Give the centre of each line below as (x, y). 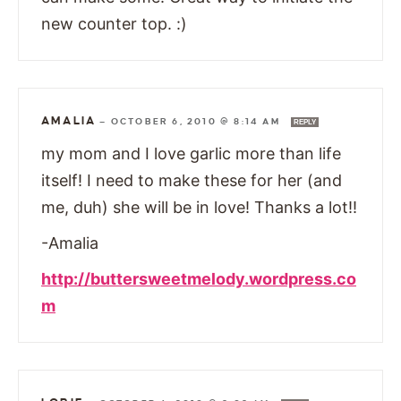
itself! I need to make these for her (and (192, 180)
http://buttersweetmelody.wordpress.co (199, 278)
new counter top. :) (114, 23)
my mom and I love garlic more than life (191, 153)
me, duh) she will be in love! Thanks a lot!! (199, 207)
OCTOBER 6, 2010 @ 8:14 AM (197, 121)
